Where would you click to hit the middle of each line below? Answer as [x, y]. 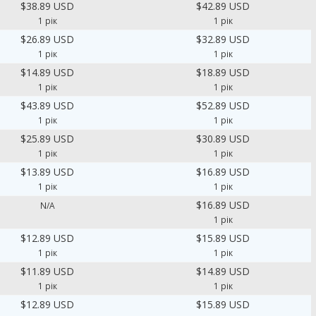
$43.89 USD [48, 105]
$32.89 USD [223, 39]
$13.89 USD [48, 172]
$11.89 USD [48, 271]
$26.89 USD [48, 39]
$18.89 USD [223, 72]
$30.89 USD [223, 139]
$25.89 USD [48, 139]
